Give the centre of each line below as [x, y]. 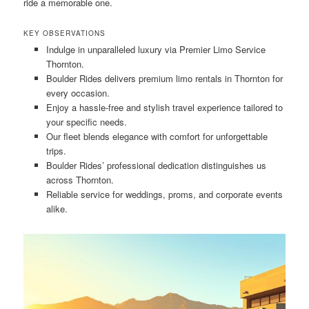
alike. [57, 208]
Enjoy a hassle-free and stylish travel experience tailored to [164, 107]
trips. [56, 150]
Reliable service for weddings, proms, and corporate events [164, 194]
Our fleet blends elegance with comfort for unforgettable [157, 136]
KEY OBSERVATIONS [65, 33]
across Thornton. [80, 179]
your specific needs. [86, 121]
